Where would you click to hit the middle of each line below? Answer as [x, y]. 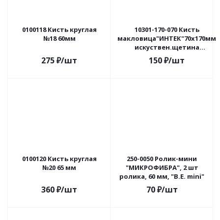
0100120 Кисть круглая [59, 159]
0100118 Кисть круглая [59, 29]
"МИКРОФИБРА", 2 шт [162, 167]
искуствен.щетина [167, 47]
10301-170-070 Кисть [167, 29]
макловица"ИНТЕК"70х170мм [167, 38]
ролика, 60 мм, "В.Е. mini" [162, 176]
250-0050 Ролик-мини [162, 159]
